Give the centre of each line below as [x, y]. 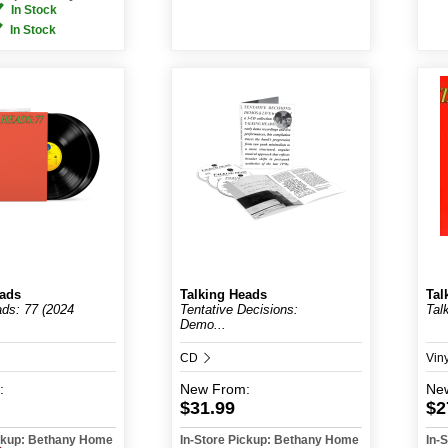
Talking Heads [223, 294]
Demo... [203, 324]
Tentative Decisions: [239, 309]
